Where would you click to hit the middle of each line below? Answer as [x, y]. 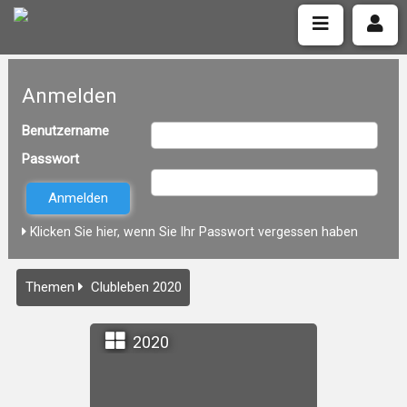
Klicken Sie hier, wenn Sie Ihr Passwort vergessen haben [192, 231]
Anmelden [69, 96]
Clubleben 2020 [136, 287]
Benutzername [65, 130]
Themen [50, 287]
